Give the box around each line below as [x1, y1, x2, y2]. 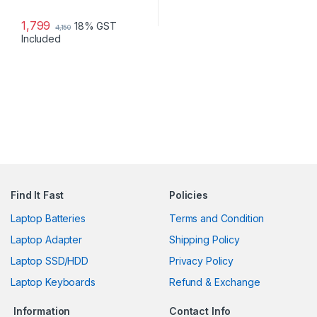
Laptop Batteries [11, 212, 86, 225]
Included [21, 33, 61, 45]
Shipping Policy [169, 234, 240, 246]
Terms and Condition [169, 212, 265, 225]
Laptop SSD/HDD [11, 255, 89, 267]
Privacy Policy [169, 255, 234, 267]
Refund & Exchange [169, 276, 260, 289]
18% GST [74, 20, 117, 33]
